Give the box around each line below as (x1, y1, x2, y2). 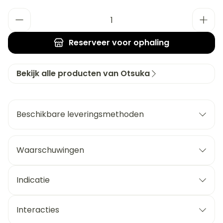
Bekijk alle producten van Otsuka (16, 68, 150, 79)
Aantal (7, 7, 33, 18)
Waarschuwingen (16, 144, 84, 156)
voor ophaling (110, 37, 169, 48)
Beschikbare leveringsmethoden (16, 109, 144, 120)
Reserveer (69, 37, 110, 48)
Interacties (16, 204, 59, 216)
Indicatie (16, 174, 50, 186)
